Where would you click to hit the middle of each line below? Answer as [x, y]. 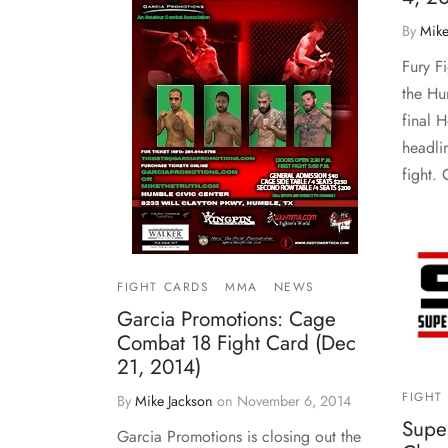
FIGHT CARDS [163, 286]
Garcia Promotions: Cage [226, 318]
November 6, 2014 [294, 400]
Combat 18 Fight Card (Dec [236, 342]
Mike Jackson [174, 400]
